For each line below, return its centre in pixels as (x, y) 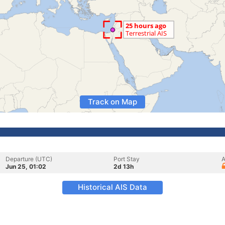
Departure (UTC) (29, 159)
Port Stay (127, 159)
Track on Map (113, 102)
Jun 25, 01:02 (26, 166)
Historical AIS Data (113, 187)
